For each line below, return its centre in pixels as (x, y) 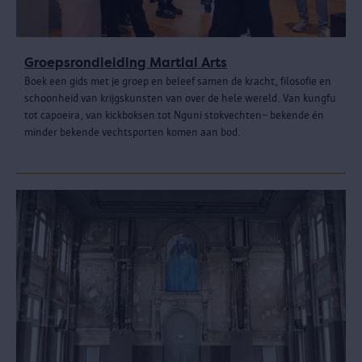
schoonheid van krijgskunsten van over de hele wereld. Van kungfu (180, 98)
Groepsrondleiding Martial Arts (126, 62)
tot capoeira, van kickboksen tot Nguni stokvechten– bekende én (174, 115)
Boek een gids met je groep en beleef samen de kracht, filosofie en (178, 81)
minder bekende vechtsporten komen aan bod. (134, 132)
